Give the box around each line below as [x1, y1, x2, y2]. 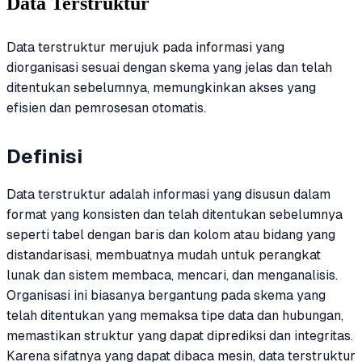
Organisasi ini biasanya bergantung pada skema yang [6, 287, 326, 303]
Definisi [6, 145, 82, 168]
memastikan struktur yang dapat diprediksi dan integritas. [6, 327, 353, 343]
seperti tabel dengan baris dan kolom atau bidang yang [6, 226, 335, 242]
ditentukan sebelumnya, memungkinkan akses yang [6, 79, 316, 95]
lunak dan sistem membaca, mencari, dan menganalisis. [6, 267, 338, 283]
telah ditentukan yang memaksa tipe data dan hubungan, [6, 307, 343, 323]
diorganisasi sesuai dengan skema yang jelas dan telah [6, 59, 332, 75]
